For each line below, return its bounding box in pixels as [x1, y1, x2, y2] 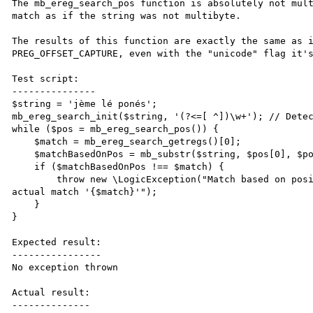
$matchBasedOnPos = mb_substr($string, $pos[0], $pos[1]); [12, 148, 35, 159]
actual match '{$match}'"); [12, 186, 158, 197]
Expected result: [12, 236, 102, 247]
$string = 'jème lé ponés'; [12, 98, 158, 109]
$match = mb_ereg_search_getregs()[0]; [12, 136, 35, 147]
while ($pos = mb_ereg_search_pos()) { [12, 123, 219, 134]
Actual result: [12, 286, 91, 298]
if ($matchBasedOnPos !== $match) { [12, 161, 35, 172]
